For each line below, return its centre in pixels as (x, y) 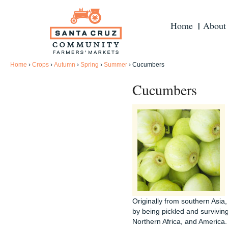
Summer (116, 65)
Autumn (65, 65)
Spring (90, 65)
